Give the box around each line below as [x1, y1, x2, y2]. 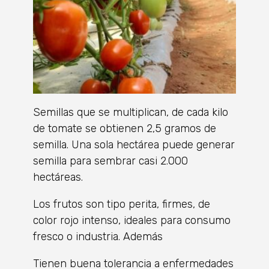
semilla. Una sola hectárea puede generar [33, 138, 235, 151]
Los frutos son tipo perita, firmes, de [33, 198, 210, 211]
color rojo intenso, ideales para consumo [33, 214, 231, 227]
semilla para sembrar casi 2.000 [33, 154, 188, 168]
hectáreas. [33, 171, 83, 184]
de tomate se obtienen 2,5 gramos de [33, 122, 216, 135]
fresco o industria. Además [33, 230, 163, 243]
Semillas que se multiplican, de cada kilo [33, 106, 228, 119]
